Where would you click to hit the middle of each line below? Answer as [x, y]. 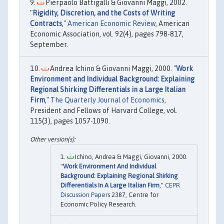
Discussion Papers [85, 194]
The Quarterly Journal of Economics [107, 100]
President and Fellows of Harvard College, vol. [104, 111]
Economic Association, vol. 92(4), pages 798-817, [107, 34]
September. [49, 45]
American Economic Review [111, 24]
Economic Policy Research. [98, 204]
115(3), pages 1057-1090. [70, 121]
